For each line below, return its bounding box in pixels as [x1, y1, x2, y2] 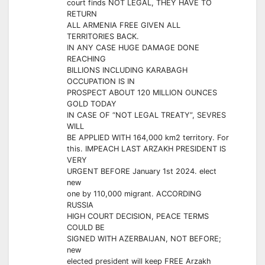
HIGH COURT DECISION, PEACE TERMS [67, 212, 209, 221]
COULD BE [67, 223, 105, 232]
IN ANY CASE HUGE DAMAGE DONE [67, 43, 199, 53]
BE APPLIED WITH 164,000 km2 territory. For [67, 133, 229, 143]
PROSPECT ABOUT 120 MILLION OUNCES [67, 88, 217, 98]
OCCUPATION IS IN [67, 77, 135, 86]
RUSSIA [67, 201, 93, 210]
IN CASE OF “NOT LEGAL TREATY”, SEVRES [67, 111, 226, 120]
